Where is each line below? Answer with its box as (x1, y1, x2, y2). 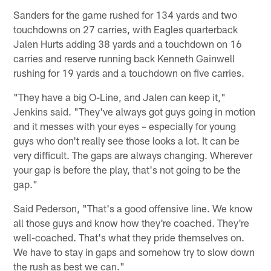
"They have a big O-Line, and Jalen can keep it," (13, 90, 226, 103)
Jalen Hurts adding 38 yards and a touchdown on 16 (13, 37, 243, 50)
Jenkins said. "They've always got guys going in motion (13, 105, 256, 117)
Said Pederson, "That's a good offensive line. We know (13, 201, 253, 214)
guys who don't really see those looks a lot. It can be (13, 134, 240, 146)
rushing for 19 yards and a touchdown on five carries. (13, 66, 245, 79)
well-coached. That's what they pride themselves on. (13, 230, 245, 243)
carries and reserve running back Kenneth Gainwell (13, 51, 235, 64)
